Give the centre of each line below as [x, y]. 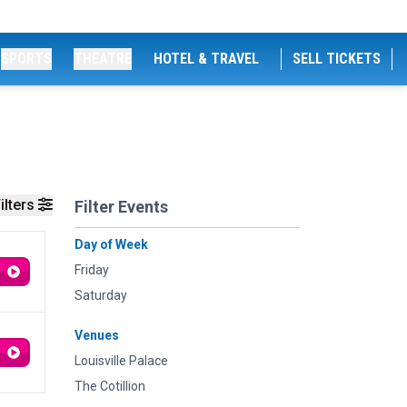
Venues [97, 335]
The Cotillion [110, 386]
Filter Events [121, 207]
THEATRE [103, 59]
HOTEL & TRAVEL [206, 59]
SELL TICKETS [337, 59]
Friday [92, 270]
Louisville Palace [121, 361]
